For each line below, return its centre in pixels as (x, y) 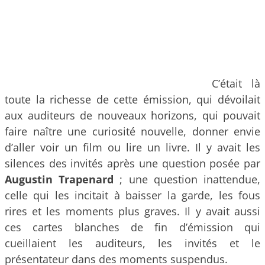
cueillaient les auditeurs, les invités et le (132, 243)
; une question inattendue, (187, 179)
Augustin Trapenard (59, 179)
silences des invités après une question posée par (132, 163)
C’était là (236, 83)
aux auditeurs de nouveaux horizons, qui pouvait (132, 115)
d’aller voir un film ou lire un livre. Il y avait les (132, 147)
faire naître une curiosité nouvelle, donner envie (132, 131)
